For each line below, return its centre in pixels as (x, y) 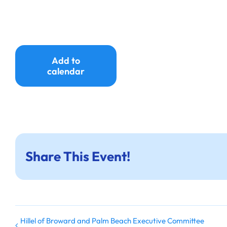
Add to (66, 61)
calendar (66, 71)
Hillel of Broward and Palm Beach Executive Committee (112, 220)
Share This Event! (78, 157)
